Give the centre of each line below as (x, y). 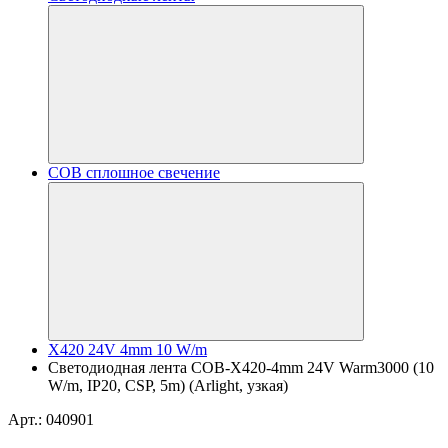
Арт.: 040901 (51, 419)
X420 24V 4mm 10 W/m (127, 349)
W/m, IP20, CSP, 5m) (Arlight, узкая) (168, 385)
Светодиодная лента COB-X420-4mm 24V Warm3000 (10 (241, 367)
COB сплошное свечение (134, 172)
